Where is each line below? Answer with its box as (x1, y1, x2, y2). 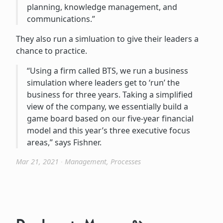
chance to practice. (16, 45, 87, 56)
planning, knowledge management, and (26, 1, 177, 12)
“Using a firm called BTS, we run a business (26, 65, 188, 76)
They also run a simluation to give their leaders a (16, 33, 199, 44)
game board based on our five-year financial (26, 112, 194, 124)
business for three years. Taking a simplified (26, 89, 193, 100)
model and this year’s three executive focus (26, 124, 190, 136)
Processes (111, 156, 141, 166)
